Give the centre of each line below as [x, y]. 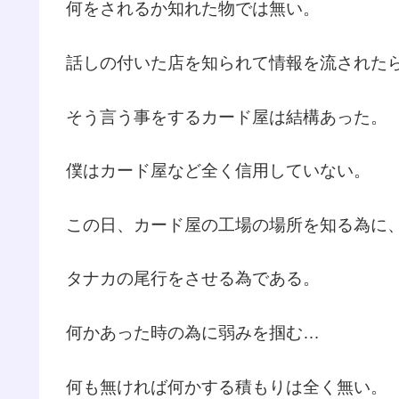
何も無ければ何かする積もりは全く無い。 [227, 387]
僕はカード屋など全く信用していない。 [218, 171]
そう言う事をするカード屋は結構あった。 [227, 117]
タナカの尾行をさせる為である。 [193, 279]
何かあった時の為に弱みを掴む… [193, 332]
